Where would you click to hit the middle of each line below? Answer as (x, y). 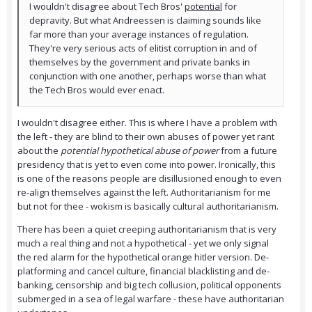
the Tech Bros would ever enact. (97, 90)
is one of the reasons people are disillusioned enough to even (149, 179)
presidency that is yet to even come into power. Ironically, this (147, 165)
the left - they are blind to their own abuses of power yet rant (146, 137)
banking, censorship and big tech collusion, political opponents (149, 285)
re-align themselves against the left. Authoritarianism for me (144, 193)
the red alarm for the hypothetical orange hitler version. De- (143, 257)
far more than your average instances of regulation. (139, 34)
